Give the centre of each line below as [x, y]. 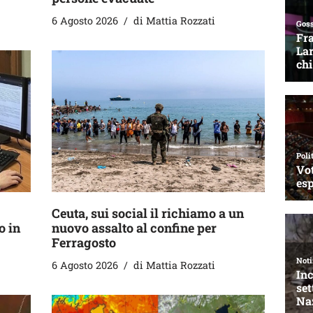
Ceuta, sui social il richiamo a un [148, 213]
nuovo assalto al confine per [134, 227]
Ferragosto [84, 242]
